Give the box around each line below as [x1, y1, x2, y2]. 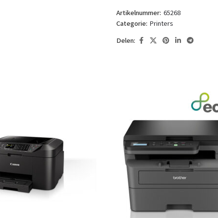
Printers [150, 19, 173, 28]
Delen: [116, 36, 135, 45]
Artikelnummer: [116, 8, 163, 18]
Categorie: [116, 19, 147, 28]
